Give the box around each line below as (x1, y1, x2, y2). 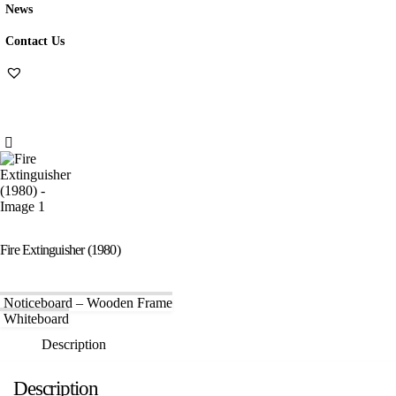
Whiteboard (4, 310, 69, 326)
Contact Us (5, 33, 65, 48)
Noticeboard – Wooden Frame (4, 294, 172, 310)
